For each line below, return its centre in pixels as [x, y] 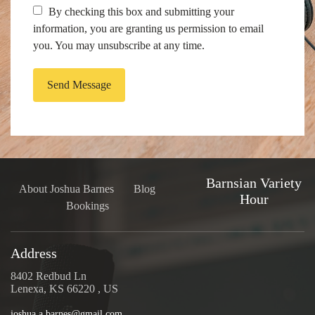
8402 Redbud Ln [49, 276]
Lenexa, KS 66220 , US [64, 289]
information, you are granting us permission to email [148, 28]
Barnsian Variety [254, 183]
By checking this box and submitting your [140, 11]
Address [34, 253]
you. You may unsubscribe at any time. [119, 45]
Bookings [87, 206]
